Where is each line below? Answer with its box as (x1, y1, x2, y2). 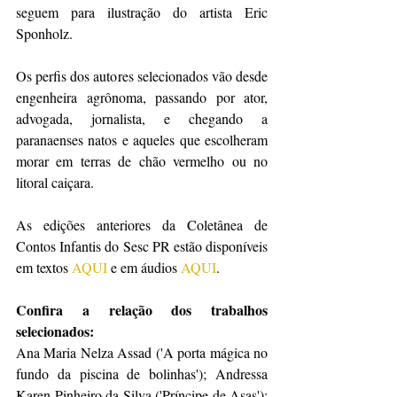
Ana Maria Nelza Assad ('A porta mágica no (16, 342, 268, 362)
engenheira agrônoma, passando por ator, (16, 87, 268, 106)
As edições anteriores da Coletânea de (16, 214, 268, 234)
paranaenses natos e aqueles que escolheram (16, 129, 268, 149)
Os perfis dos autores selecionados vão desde (16, 66, 268, 85)
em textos (16, 257, 72, 276)
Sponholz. (16, 23, 73, 43)
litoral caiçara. (16, 172, 94, 191)
